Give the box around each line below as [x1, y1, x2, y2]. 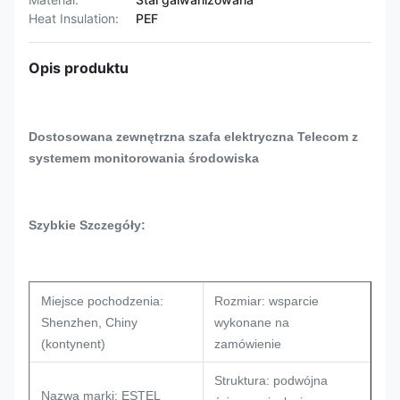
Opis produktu [29, 59, 129, 77]
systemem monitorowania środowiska [29, 151, 259, 165]
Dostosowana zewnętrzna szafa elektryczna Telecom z [29, 129, 358, 144]
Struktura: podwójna [214, 373, 328, 387]
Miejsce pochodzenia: [41, 294, 163, 308]
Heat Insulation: [29, 11, 119, 26]
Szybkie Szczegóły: [29, 218, 146, 232]
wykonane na [214, 315, 289, 329]
